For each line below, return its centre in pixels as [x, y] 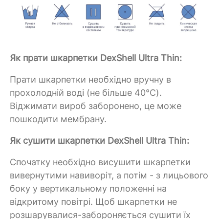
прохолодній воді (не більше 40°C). [86, 93]
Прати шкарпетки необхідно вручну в [90, 80]
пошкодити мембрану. [58, 119]
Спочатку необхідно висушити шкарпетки [100, 162]
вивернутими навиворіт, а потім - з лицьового [109, 175]
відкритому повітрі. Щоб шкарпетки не [93, 202]
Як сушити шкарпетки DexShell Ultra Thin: [99, 141]
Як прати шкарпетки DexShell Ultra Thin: [96, 58]
